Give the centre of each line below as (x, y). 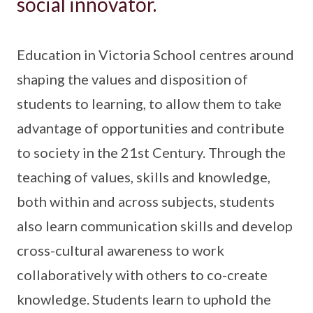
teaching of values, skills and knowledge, (144, 176)
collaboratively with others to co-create (142, 274)
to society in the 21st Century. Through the (151, 152)
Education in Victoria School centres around (155, 54)
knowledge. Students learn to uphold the (144, 299)
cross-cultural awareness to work (121, 250)
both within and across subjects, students (146, 201)
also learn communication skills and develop (155, 225)
